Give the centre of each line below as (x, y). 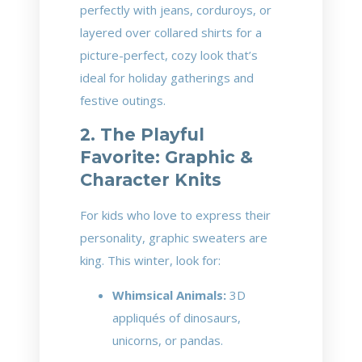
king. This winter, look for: (150, 260)
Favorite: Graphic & (166, 157)
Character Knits (151, 180)
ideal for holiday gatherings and (167, 78)
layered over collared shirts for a (171, 32)
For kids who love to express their (175, 215)
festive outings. (123, 100)
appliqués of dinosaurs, (177, 318)
